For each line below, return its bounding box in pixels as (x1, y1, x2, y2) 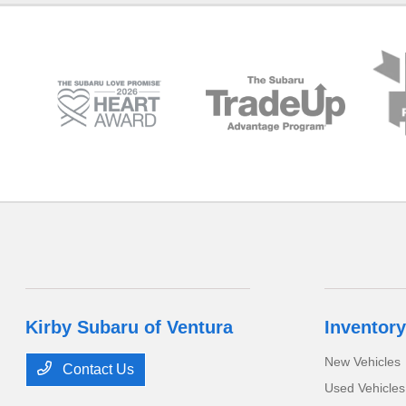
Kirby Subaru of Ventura (25, 316, 234, 337)
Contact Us (59, 361, 135, 377)
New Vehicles (324, 353, 401, 369)
